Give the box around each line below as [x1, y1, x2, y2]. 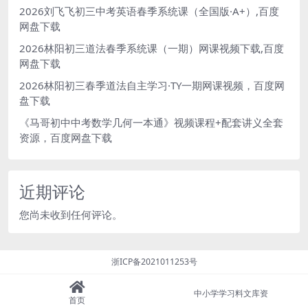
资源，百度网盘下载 [19, 130, 112, 144]
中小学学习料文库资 [194, 287, 268, 299]
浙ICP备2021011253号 [111, 255, 197, 267]
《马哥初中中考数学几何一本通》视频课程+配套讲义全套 [19, 115, 283, 129]
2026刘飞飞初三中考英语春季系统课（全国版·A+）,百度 [19, 3, 279, 18]
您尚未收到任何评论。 [19, 207, 122, 221]
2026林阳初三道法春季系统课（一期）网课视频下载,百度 [19, 41, 284, 55]
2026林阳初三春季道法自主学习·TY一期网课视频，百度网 [19, 78, 285, 92]
